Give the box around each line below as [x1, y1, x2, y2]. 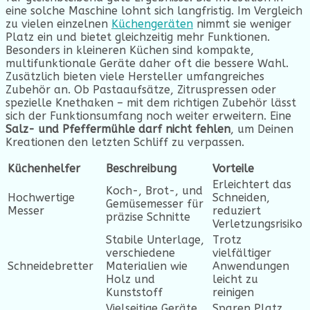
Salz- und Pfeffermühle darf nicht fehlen [6, 122, 230, 136]
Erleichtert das [212, 178, 291, 192]
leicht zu [212, 273, 258, 286]
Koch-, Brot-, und [106, 184, 203, 198]
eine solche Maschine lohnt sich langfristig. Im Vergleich [6, 4, 302, 18]
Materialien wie [106, 259, 188, 273]
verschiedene [106, 246, 175, 260]
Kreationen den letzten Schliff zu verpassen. [6, 136, 244, 149]
